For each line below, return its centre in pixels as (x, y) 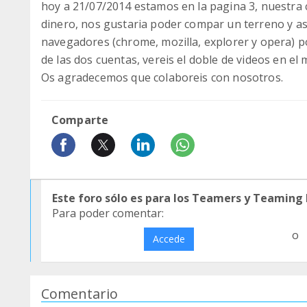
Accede (169, 239)
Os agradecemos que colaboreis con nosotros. (162, 77)
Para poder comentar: (108, 213)
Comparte (80, 120)
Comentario (79, 294)
